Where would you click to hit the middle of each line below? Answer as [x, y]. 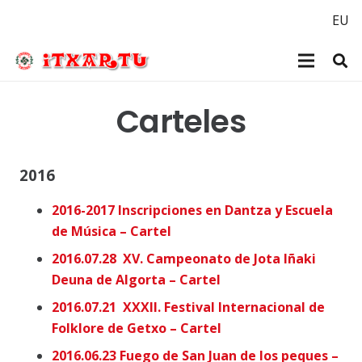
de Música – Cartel [112, 232]
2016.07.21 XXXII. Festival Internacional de [188, 307]
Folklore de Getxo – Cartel [137, 328]
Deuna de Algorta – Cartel [136, 280]
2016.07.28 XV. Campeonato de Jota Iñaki [184, 259]
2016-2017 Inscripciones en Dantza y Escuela [192, 210]
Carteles [181, 122]
